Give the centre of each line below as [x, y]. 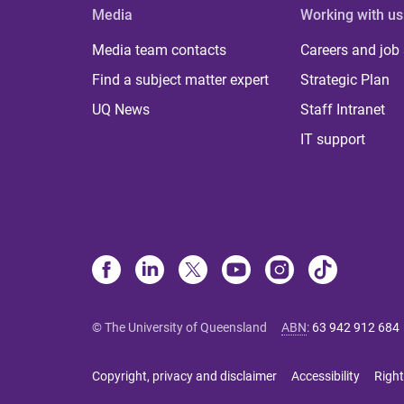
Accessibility [326, 376]
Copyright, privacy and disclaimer [184, 376]
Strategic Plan [345, 79]
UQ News [121, 109]
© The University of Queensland [179, 327]
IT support [333, 139]
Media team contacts [159, 50]
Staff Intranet [343, 109]
